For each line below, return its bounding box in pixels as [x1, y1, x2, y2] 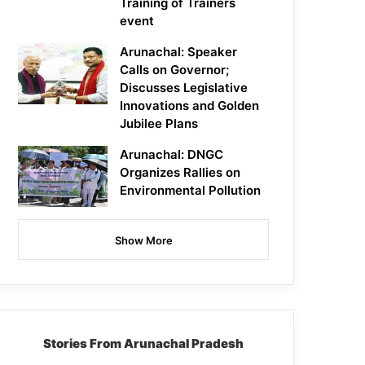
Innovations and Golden [120, 98, 260, 114]
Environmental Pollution [120, 182, 262, 199]
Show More [114, 234, 173, 248]
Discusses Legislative [120, 80, 248, 96]
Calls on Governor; [120, 62, 230, 78]
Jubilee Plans [120, 116, 199, 132]
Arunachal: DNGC [120, 147, 224, 163]
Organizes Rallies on [120, 165, 241, 181]
